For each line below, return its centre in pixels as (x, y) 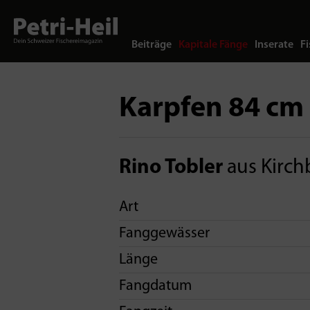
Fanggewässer (164, 234)
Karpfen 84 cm (211, 109)
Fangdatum (155, 286)
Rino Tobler (171, 168)
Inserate (274, 45)
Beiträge (152, 45)
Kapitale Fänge (213, 45)
